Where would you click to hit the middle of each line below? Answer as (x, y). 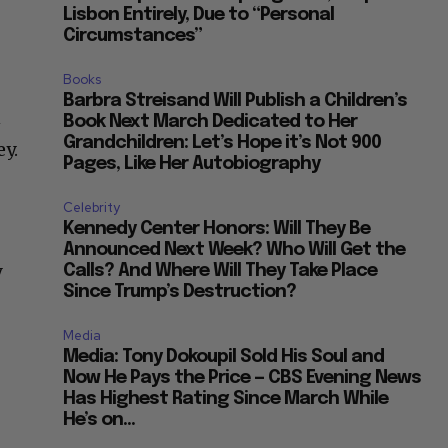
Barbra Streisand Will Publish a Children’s (235, 101)
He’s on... (99, 420)
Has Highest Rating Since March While (226, 399)
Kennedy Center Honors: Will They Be (217, 229)
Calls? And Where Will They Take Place (220, 271)
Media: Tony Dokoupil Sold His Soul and (224, 357)
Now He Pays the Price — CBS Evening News (242, 378)
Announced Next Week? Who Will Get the (234, 250)
